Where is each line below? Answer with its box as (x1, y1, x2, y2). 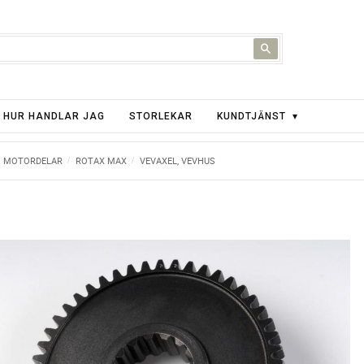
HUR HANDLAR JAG (3, 110, 105, 122)
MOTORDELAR (3, 154, 63, 167)
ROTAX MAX (76, 154, 128, 167)
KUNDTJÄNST (217, 110, 286, 122)
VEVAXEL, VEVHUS (140, 154, 216, 167)
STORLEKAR (129, 110, 193, 122)
